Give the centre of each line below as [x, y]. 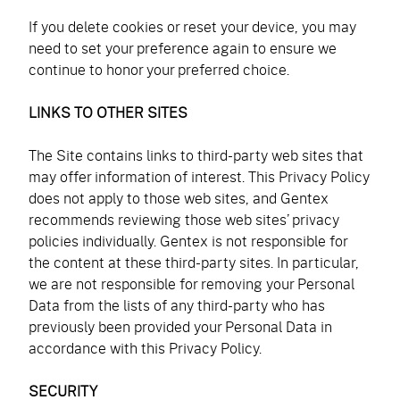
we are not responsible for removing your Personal [192, 283]
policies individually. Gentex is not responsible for [188, 241]
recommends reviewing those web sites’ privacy [184, 219]
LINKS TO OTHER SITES [108, 112]
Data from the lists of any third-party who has [177, 305]
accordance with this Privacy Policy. [145, 348]
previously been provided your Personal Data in [180, 326]
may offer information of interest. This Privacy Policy [199, 176]
